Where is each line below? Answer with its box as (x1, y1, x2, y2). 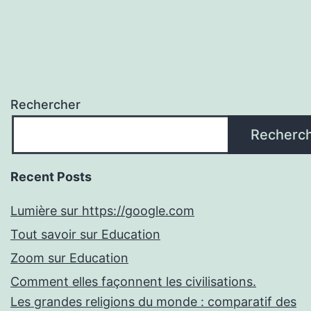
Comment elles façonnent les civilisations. (10, 274, 256, 289)
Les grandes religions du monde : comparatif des (10, 294, 296, 310)
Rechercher (10, 97, 81, 112)
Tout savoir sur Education (10, 227, 160, 242)
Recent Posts (10, 169, 92, 185)
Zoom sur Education (10, 251, 128, 266)
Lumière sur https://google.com (10, 203, 194, 219)
